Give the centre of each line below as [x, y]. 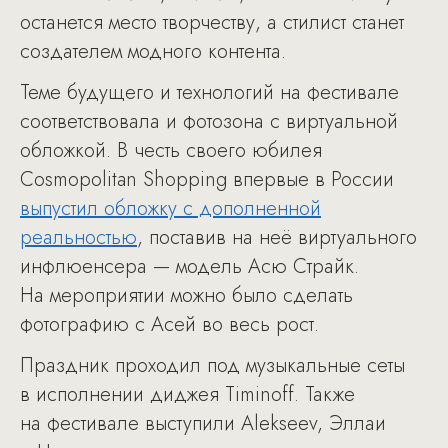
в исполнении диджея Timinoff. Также [187, 394]
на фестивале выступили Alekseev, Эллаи [203, 423]
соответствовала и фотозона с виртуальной [209, 121]
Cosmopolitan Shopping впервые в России [207, 179]
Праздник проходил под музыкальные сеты [212, 365]
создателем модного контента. [153, 51]
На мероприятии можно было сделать [186, 295]
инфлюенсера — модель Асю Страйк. [189, 266]
